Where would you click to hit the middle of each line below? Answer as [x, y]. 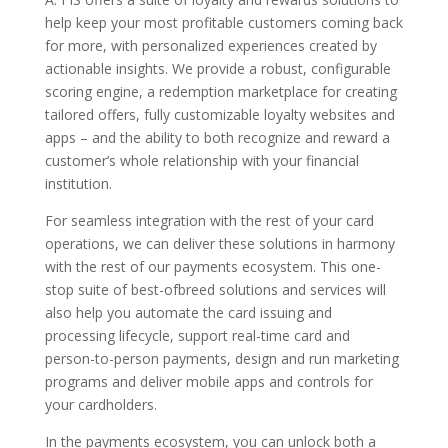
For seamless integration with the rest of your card [209, 220]
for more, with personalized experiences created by [210, 45]
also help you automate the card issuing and [188, 312]
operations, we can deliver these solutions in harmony [219, 243]
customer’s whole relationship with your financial [201, 160]
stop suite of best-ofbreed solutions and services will [215, 289]
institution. [78, 183]
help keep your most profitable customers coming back [223, 22]
